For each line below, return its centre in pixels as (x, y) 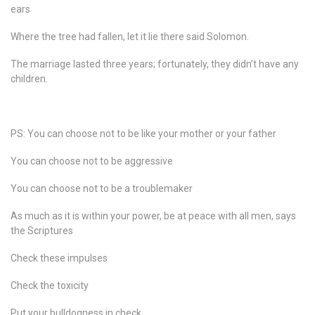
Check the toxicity (50, 285)
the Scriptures (42, 231)
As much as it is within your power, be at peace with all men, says (153, 216)
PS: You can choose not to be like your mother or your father (143, 134)
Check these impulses (59, 258)
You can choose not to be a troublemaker (102, 188)
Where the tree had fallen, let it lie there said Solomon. (130, 37)
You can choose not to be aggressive (92, 161)
